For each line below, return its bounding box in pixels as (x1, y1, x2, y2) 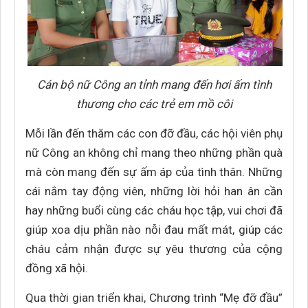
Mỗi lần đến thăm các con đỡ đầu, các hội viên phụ (25, 126, 283, 140)
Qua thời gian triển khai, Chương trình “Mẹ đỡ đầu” (25, 291, 283, 305)
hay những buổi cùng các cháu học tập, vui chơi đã (25, 203, 283, 217)
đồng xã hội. (25, 261, 88, 275)
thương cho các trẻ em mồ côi (76, 97, 232, 111)
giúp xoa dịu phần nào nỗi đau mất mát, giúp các (25, 223, 283, 236)
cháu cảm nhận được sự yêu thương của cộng (25, 242, 283, 256)
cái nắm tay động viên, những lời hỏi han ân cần (25, 184, 283, 198)
